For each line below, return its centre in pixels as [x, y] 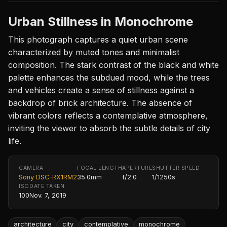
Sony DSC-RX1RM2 [48, 177]
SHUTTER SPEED [176, 168]
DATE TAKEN [47, 186]
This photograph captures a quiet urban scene [98, 39]
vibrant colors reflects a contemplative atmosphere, [108, 115]
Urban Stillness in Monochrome [101, 21]
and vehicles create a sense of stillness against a [101, 90]
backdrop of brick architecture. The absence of [100, 103]
